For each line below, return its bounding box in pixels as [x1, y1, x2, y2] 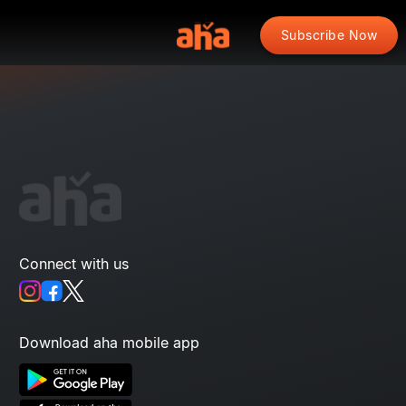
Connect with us [19, 255, 129, 273]
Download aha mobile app [19, 333, 199, 352]
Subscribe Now [280, 27, 378, 43]
